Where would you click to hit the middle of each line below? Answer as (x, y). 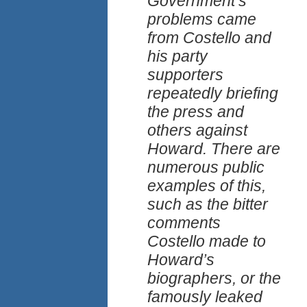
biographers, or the (214, 279)
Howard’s (181, 260)
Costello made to (207, 242)
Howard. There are (214, 149)
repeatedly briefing (213, 94)
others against (197, 131)
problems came (202, 20)
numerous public (206, 168)
